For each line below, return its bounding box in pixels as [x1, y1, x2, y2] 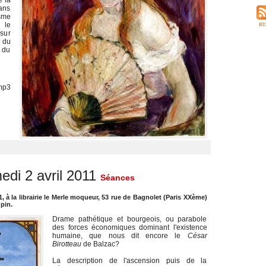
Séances [100, 173, 135, 182]
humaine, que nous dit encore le [52, 232, 188, 240]
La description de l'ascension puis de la [52, 256, 207, 265]
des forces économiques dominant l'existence [52, 223, 207, 232]
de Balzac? [81, 240, 120, 248]
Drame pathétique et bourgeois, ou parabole [52, 215, 207, 223]
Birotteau [52, 240, 82, 248]
